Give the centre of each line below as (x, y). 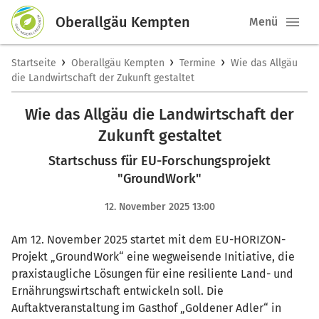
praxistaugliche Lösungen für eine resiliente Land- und (152, 274)
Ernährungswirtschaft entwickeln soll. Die (117, 291)
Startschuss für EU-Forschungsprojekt (159, 161)
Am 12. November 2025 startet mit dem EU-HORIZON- (148, 240)
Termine (198, 63)
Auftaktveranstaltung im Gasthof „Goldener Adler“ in (146, 308)
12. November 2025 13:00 (159, 207)
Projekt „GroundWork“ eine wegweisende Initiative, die (153, 257)
